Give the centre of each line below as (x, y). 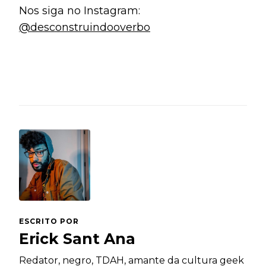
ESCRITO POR (49, 221)
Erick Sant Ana (77, 239)
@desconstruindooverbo (85, 28)
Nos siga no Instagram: (80, 11)
